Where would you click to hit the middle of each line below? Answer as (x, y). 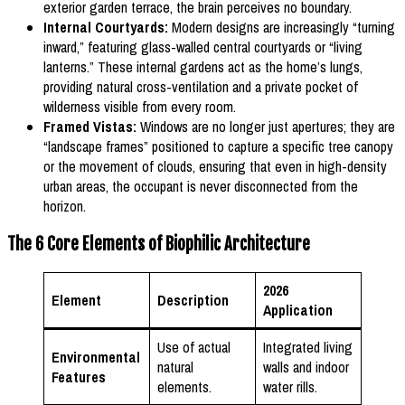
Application (298, 310)
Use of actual (194, 347)
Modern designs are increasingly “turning (282, 28)
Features (79, 377)
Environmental (96, 357)
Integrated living (308, 347)
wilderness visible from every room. (140, 107)
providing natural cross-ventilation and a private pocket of (201, 87)
